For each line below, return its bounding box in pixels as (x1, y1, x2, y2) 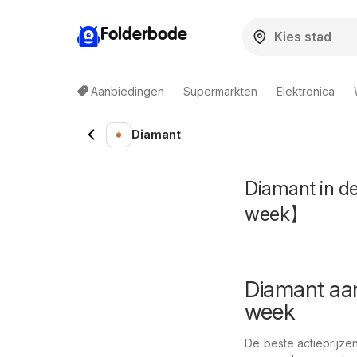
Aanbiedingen (91, 84, 164, 98)
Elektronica (277, 84, 335, 98)
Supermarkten (183, 84, 257, 98)
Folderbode (100, 25, 187, 44)
